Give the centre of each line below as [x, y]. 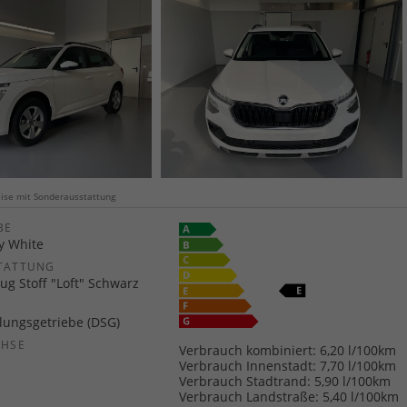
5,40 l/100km [361, 396]
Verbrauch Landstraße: [249, 396]
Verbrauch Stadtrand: [245, 381]
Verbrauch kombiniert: [248, 350]
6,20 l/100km [358, 350]
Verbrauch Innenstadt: [248, 365]
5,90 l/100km [353, 381]
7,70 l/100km [358, 365]
